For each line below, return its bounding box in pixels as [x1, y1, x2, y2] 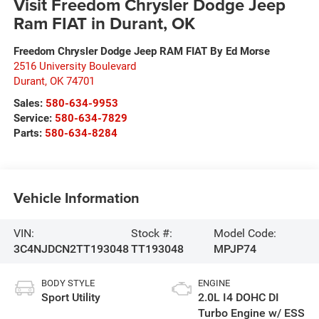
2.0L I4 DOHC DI [198, 290, 279, 304]
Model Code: [214, 226, 277, 241]
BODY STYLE [41, 277, 95, 288]
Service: [13, 111, 55, 125]
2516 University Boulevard [13, 59, 136, 73]
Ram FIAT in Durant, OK [13, 10, 195, 36]
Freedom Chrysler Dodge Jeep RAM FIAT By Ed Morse [13, 44, 270, 58]
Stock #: [131, 226, 173, 241]
